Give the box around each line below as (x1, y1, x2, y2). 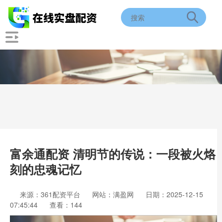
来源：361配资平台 (20, 189, 82, 199)
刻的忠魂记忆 (10, 161, 81, 177)
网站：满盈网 (92, 189, 134, 199)
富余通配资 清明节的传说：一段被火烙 (10, 145, 216, 162)
